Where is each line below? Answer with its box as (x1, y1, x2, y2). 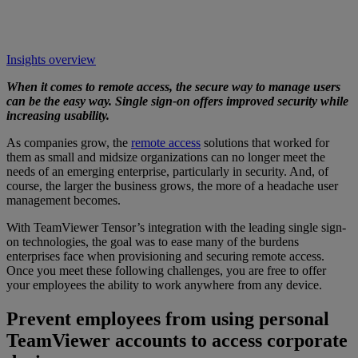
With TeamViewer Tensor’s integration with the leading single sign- (6, 220, 346, 234)
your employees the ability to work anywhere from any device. (6, 277, 322, 292)
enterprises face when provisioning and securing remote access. (6, 249, 324, 263)
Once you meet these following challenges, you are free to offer (6, 263, 326, 277)
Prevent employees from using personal (6, 308, 329, 329)
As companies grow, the (6, 135, 131, 149)
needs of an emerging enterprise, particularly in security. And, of (6, 164, 328, 178)
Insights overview (6, 52, 96, 66)
